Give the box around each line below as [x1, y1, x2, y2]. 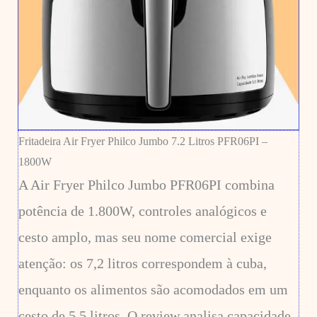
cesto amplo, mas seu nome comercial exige [18, 229, 272, 246]
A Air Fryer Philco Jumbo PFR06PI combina [18, 177, 275, 193]
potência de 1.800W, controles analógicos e [18, 203, 267, 219]
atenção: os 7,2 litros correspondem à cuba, [18, 255, 267, 272]
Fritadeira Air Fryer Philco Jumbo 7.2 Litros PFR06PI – [18, 135, 267, 148]
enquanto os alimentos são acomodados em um [18, 282, 288, 298]
